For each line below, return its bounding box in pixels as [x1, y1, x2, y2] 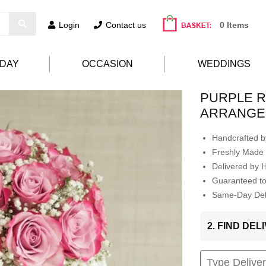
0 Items [219, 20, 249, 30]
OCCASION [81, 59, 133, 69]
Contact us [105, 20, 146, 30]
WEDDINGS [198, 59, 251, 69]
